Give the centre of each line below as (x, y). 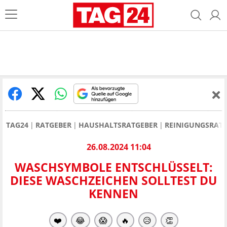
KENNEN (113, 194)
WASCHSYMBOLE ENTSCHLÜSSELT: (113, 167)
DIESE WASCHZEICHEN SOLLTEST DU (113, 181)
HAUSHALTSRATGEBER (118, 125)
